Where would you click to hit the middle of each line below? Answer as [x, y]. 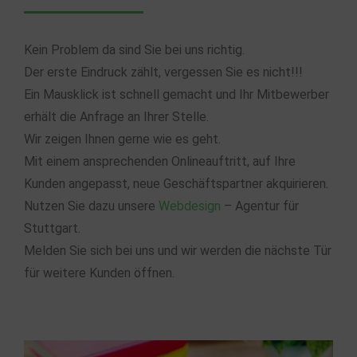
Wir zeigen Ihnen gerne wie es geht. [122, 139]
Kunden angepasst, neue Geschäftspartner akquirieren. [176, 183]
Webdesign [190, 206]
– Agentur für [260, 206]
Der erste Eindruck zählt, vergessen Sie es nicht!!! [163, 72]
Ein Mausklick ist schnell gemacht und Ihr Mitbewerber [177, 94]
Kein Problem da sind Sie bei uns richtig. [134, 49]
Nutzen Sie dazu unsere [91, 206]
